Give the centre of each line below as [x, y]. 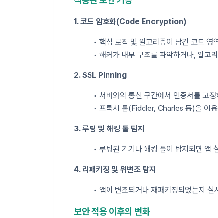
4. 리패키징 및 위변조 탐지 [115, 169]
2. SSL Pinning [100, 75]
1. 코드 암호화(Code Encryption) [130, 21]
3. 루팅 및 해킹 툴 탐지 [109, 128]
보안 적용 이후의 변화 [112, 211]
